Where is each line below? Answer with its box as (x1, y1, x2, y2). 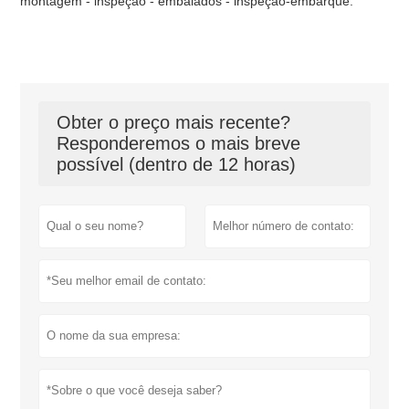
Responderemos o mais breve (57, 132, 301, 153)
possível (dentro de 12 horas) (57, 153, 297, 174)
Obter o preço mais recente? (57, 111, 291, 132)
